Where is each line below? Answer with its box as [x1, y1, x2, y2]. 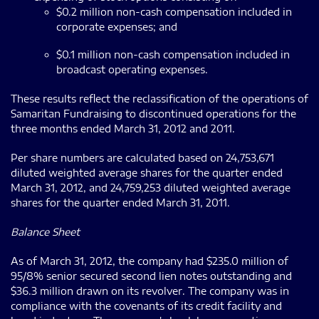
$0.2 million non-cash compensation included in [56, 5, 292, 18]
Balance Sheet [11, 225, 80, 238]
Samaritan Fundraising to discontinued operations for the [11, 107, 296, 120]
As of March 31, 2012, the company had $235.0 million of [11, 254, 288, 267]
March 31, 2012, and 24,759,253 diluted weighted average [11, 181, 291, 194]
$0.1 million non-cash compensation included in [56, 48, 290, 61]
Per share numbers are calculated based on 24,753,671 [11, 151, 274, 164]
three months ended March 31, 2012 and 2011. [11, 122, 235, 135]
